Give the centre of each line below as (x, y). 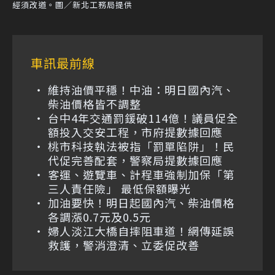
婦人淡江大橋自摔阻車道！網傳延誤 (141, 230)
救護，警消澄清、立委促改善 (124, 245)
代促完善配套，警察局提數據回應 (135, 160)
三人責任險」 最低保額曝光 (119, 188)
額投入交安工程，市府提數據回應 (135, 132)
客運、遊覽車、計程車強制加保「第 (141, 174)
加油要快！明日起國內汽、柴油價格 (141, 202)
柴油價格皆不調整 (95, 103)
